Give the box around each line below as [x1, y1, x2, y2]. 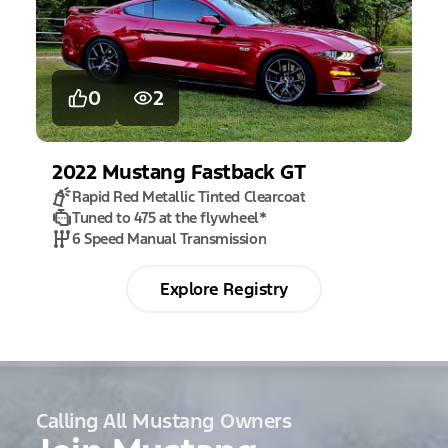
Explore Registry [160, 278, 288, 301]
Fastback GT [190, 159, 306, 186]
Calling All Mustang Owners [36, 408, 292, 435]
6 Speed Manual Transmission [72, 229, 267, 249]
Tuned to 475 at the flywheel [72, 208, 259, 228]
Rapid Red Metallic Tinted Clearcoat [72, 187, 306, 207]
